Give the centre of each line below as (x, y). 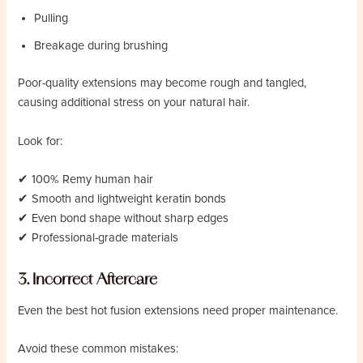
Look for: (41, 141)
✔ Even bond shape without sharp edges (124, 219)
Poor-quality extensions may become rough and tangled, (162, 83)
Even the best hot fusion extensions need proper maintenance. (178, 310)
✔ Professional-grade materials (98, 238)
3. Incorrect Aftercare (88, 280)
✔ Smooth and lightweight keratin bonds (122, 199)
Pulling (51, 19)
